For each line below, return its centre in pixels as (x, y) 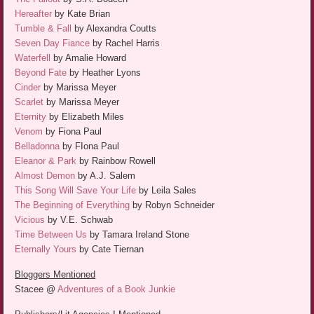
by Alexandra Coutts (114, 29)
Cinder (28, 88)
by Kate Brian (81, 14)
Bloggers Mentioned (55, 275)
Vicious (32, 220)
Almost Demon (45, 176)
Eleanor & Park (46, 161)
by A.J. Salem (105, 176)
